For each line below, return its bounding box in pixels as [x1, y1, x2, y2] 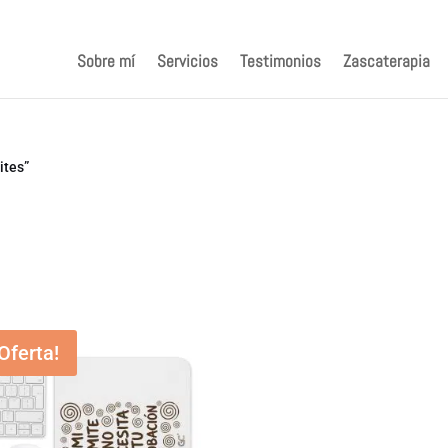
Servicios [156, 50, 218, 72]
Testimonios [239, 50, 321, 72]
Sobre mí [76, 50, 135, 72]
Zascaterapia [342, 50, 430, 72]
